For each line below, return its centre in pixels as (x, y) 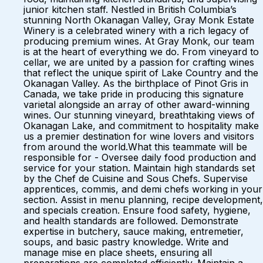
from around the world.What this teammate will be (135, 147)
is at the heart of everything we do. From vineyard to (141, 52)
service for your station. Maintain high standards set (139, 168)
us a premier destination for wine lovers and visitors (139, 136)
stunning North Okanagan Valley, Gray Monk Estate (139, 20)
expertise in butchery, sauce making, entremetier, (134, 231)
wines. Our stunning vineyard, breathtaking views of (139, 115)
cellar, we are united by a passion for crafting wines (139, 62)
